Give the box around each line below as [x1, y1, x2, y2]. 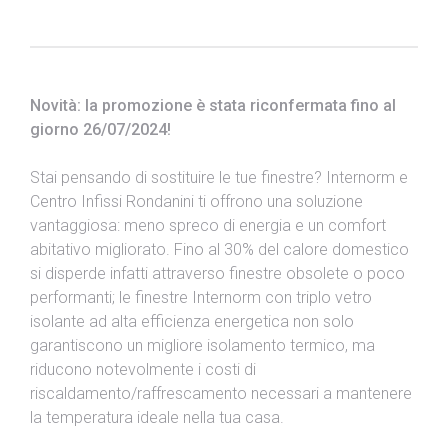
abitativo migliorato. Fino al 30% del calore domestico [30, 240, 409, 260]
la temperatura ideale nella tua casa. [30, 408, 284, 428]
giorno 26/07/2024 [30, 120, 167, 140]
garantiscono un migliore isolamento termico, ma [30, 336, 375, 356]
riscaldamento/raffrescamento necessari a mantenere [30, 384, 412, 404]
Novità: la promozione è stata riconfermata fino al [30, 96, 396, 116]
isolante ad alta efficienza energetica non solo [30, 312, 354, 332]
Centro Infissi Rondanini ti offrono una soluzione [30, 192, 363, 212]
